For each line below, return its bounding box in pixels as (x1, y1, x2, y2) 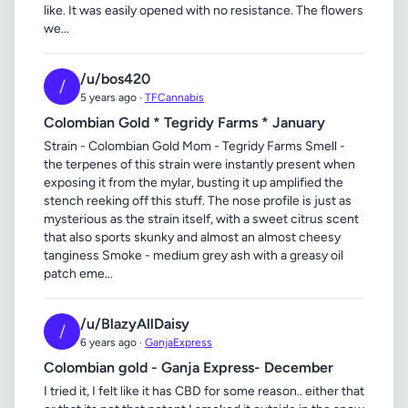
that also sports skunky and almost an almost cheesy (44, 229, 341, 245)
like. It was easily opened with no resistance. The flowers (44, 3, 363, 18)
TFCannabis (145, 91, 204, 104)
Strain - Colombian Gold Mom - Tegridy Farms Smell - (44, 138, 345, 154)
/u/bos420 (80, 70, 150, 87)
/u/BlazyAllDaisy (80, 315, 189, 332)
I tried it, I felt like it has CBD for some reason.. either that (44, 383, 364, 399)
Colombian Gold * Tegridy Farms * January (44, 114, 325, 131)
